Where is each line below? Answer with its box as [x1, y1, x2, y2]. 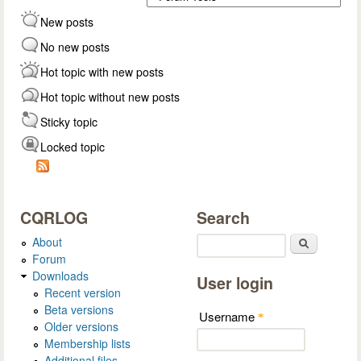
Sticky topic [40, 114, 98, 130]
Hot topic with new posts [40, 64, 164, 80]
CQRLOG [20, 206, 88, 229]
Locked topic [40, 139, 105, 155]
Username [199, 308, 258, 326]
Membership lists [44, 334, 131, 351]
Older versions [44, 317, 118, 334]
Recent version [44, 284, 121, 301]
